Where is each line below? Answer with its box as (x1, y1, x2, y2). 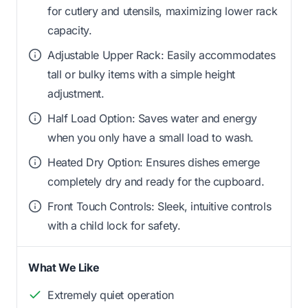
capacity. (47, 23, 92, 37)
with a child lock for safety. (47, 218, 181, 232)
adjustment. (47, 86, 104, 100)
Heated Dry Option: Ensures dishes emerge (47, 155, 261, 169)
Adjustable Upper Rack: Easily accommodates (47, 47, 276, 62)
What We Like (28, 260, 100, 274)
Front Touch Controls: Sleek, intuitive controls (47, 199, 272, 213)
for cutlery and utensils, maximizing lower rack (47, 3, 278, 18)
